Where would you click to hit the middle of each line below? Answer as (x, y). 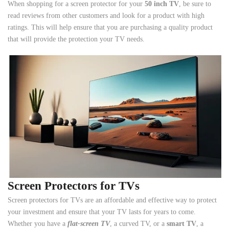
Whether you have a (38, 223)
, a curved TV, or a (138, 223)
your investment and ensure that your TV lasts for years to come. (102, 212)
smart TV (181, 223)
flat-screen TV (89, 223)
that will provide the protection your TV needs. (76, 39)
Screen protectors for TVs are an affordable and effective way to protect (112, 200)
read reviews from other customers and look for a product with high (106, 16)
